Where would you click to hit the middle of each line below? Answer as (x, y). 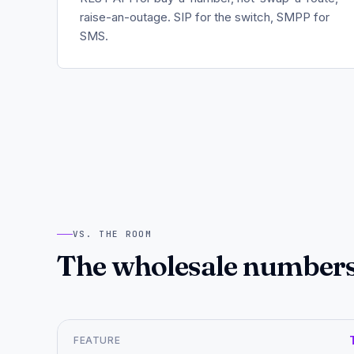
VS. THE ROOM (112, 234)
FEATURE (97, 340)
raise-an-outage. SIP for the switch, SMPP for (205, 17)
